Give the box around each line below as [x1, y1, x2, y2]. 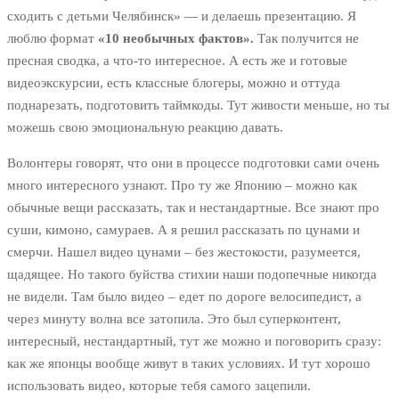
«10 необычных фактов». [98, 31, 254, 46]
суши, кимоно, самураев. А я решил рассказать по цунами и [7, 223, 360, 238]
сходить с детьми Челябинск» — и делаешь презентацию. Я [7, 9, 356, 24]
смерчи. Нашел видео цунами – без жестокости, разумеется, [7, 245, 361, 260]
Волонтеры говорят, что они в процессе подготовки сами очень [7, 156, 379, 171]
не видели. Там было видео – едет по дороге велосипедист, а [7, 289, 362, 305]
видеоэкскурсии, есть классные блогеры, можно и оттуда [7, 76, 340, 91]
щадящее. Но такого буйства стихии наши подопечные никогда [7, 267, 377, 282]
